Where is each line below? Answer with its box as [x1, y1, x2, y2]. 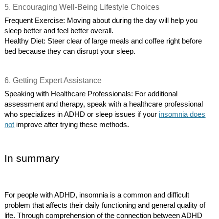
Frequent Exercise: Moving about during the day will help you [4, 17, 198, 25]
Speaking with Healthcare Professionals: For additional [4, 90, 178, 98]
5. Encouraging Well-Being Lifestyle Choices [4, 2, 160, 11]
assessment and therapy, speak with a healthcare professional [4, 100, 203, 109]
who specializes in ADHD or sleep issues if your [4, 110, 159, 119]
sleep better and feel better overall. [4, 27, 114, 35]
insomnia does [159, 110, 206, 119]
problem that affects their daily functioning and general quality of [4, 201, 206, 210]
